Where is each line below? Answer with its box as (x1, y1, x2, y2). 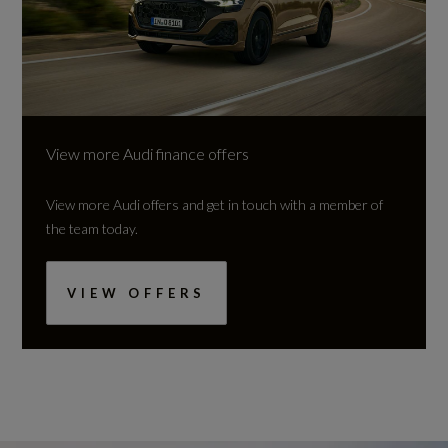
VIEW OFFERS (67, 284, 207, 301)
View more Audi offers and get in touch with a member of (46, 195, 384, 213)
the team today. (46, 219, 139, 237)
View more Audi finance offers (46, 143, 250, 163)
